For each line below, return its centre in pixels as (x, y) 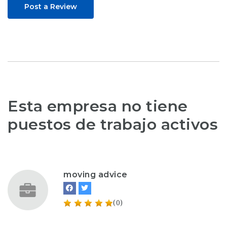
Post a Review (51, 6)
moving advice (96, 175)
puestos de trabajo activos (113, 124)
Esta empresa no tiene (98, 106)
